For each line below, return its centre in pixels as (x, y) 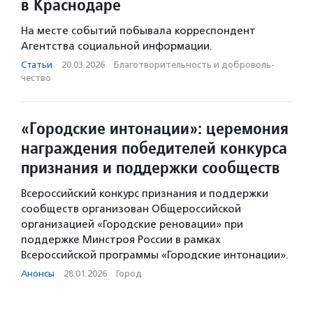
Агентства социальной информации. (117, 46)
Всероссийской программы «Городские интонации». (155, 255)
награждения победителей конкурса (154, 148)
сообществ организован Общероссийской (131, 209)
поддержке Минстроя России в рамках (121, 240)
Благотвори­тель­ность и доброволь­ (194, 65)
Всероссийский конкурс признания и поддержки (145, 194)
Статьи (37, 65)
